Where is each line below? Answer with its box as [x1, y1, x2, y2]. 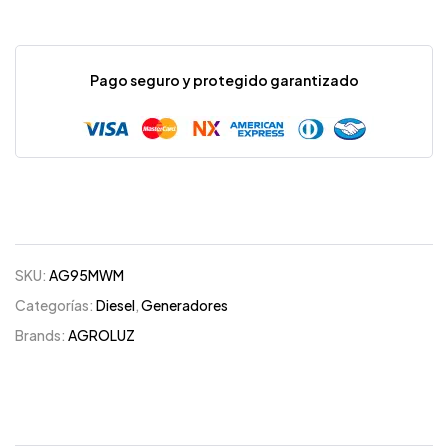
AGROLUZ [68, 326, 135, 345]
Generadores [141, 296, 228, 315]
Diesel [96, 296, 135, 315]
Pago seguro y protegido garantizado [89, 71, 359, 89]
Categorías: [15, 296, 96, 315]
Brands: [15, 326, 68, 345]
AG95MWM [49, 266, 124, 285]
